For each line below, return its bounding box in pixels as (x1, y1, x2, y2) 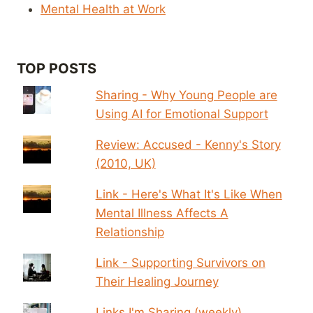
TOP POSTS (17, 59, 96, 77)
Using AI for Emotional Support (95, 106, 268, 121)
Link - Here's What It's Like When (95, 187, 282, 201)
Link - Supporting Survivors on (95, 255, 265, 270)
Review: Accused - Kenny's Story (95, 137, 281, 152)
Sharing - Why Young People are (95, 87, 277, 102)
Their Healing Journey (95, 274, 219, 289)
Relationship (95, 224, 164, 239)
